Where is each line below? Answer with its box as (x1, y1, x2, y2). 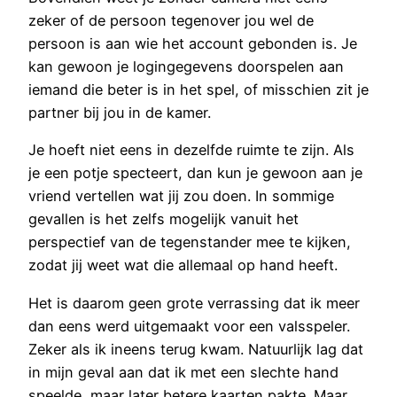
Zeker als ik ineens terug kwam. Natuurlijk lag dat (28, 339, 363, 358)
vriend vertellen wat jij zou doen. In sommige (28, 187, 334, 206)
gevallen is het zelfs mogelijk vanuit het (28, 210, 299, 229)
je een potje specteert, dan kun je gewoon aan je (28, 164, 362, 183)
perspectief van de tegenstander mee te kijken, (28, 233, 351, 252)
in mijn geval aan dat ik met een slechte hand (28, 362, 339, 381)
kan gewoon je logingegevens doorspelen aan (28, 57, 344, 75)
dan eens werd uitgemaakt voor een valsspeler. (28, 316, 350, 335)
